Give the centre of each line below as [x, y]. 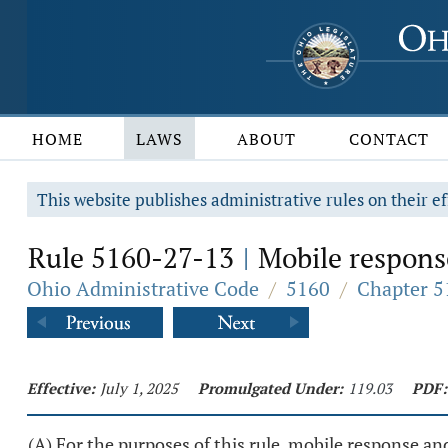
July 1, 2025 [139, 388]
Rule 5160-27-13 [134, 257]
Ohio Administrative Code [143, 288]
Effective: [61, 388]
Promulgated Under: [270, 388]
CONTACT [389, 139]
